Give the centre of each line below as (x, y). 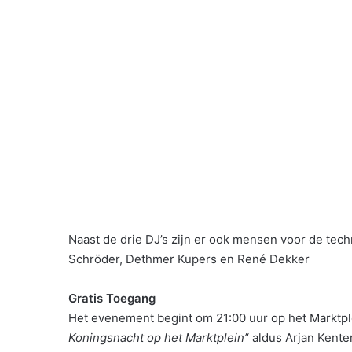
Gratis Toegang (112, 299)
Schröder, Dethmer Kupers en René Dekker (189, 259)
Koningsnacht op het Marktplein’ (158, 338)
